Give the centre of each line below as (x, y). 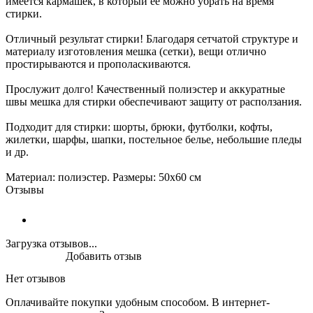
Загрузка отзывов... (51, 243)
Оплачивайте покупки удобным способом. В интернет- (138, 302)
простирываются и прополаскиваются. (98, 64)
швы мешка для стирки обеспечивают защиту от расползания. (154, 101)
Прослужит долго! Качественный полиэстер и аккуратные (145, 89)
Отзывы (25, 189)
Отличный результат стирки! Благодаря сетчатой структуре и (152, 38)
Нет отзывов (36, 278)
